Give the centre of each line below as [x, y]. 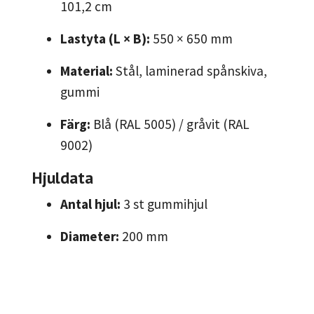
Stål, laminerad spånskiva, [190, 71]
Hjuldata [63, 178]
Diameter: [90, 237]
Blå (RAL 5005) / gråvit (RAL [170, 124]
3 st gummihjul [164, 204]
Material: [87, 71]
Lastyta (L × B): [105, 39]
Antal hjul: [90, 204]
